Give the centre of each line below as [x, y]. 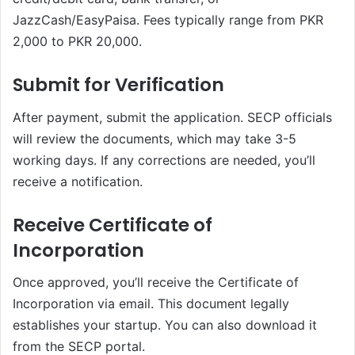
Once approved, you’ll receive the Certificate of [156, 282]
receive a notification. [78, 181]
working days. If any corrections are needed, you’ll [164, 160]
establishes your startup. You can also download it [165, 325]
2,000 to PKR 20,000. [77, 42]
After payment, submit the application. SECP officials [172, 117]
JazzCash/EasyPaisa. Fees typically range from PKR [168, 20]
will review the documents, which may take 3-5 [155, 138]
